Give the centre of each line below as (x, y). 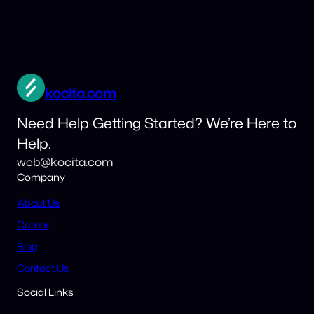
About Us (38, 203)
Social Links (45, 293)
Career (33, 224)
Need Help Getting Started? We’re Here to (157, 123)
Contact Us (43, 268)
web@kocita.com (65, 162)
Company (41, 178)
